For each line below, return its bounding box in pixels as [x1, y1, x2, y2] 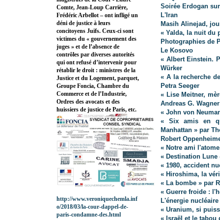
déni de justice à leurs [56, 20, 110, 27]
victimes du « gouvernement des [56, 35, 137, 43]
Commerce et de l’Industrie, [56, 90, 127, 98]
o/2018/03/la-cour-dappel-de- [56, 203, 128, 211]
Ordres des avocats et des [56, 98, 120, 106]
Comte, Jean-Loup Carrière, [56, 4, 128, 11]
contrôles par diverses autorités [56, 51, 135, 58]
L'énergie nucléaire [161, 197, 219, 205]
